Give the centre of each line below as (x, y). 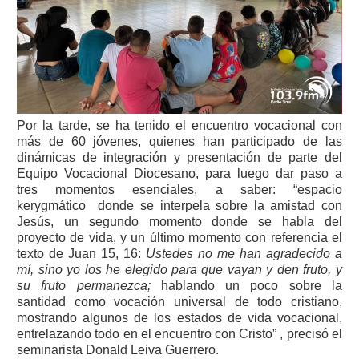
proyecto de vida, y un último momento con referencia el (179, 237)
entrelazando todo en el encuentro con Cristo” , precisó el (179, 333)
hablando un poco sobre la (251, 285)
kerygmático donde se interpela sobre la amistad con (179, 205)
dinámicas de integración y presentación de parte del (179, 157)
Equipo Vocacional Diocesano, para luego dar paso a (179, 173)
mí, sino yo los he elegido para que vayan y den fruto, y (179, 269)
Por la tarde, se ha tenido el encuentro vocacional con (179, 125)
